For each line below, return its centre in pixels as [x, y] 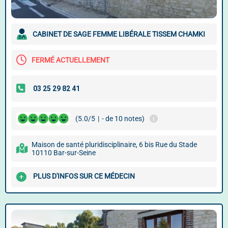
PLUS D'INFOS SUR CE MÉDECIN [84, 176]
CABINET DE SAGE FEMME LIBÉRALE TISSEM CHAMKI [119, 34]
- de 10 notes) [123, 119]
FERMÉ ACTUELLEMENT [70, 60]
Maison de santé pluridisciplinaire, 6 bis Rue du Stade [114, 145]
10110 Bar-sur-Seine [64, 153]
